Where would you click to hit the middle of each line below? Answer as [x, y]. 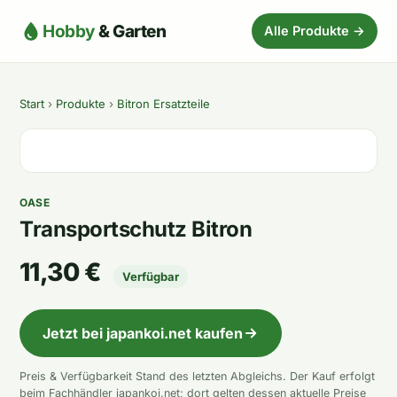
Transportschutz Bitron [136, 229]
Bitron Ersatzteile [163, 104]
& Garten [131, 31]
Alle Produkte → [315, 31]
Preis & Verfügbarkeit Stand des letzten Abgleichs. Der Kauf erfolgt [197, 376]
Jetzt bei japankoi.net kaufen [143, 333]
